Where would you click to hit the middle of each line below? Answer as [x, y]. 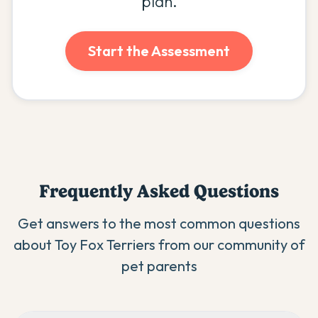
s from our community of [227, 245]
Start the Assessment [159, 51]
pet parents [159, 266]
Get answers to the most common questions [159, 223]
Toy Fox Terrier [102, 245]
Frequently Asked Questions [159, 191]
